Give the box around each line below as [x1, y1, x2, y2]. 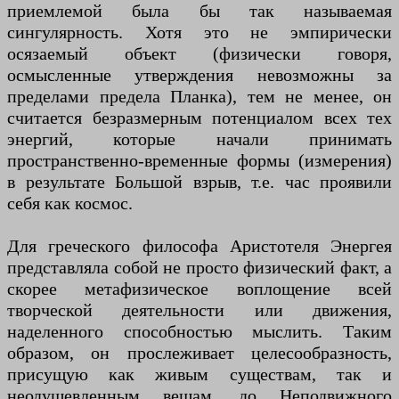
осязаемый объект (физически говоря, [7, 44, 392, 64]
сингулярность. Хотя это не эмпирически [7, 22, 392, 43]
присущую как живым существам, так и [7, 364, 392, 385]
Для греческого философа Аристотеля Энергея [7, 236, 392, 256]
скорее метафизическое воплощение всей [7, 279, 392, 299]
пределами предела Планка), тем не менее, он [7, 86, 392, 107]
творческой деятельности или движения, [7, 300, 392, 321]
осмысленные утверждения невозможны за [7, 65, 392, 85]
